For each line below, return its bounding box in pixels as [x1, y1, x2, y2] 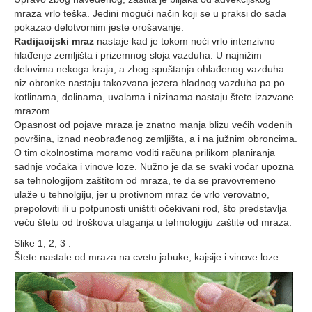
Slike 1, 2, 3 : [14, 237, 71, 249]
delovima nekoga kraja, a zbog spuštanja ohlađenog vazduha [14, 63, 284, 75]
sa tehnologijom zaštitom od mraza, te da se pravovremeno [14, 175, 276, 186]
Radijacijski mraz [14, 36, 94, 47]
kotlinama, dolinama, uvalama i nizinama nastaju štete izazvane [14, 91, 294, 102]
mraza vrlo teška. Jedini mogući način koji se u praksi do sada [14, 8, 286, 19]
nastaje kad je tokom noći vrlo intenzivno [94, 36, 275, 47]
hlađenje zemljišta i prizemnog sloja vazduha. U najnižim [14, 49, 262, 61]
